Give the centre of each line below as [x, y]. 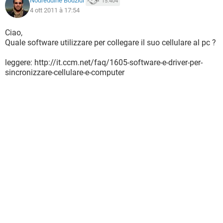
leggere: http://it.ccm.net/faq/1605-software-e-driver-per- [104, 62]
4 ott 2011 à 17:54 [55, 10]
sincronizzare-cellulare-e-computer [65, 72]
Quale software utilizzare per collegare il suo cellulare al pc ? [111, 43]
